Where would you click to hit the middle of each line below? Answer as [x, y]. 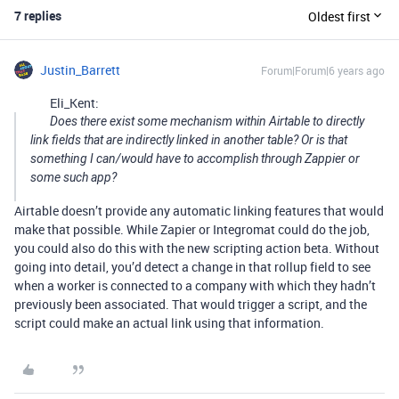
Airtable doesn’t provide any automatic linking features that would [199, 211]
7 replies [38, 16]
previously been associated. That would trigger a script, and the [191, 305]
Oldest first [339, 16]
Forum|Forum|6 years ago [323, 71]
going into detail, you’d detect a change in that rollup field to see [192, 267]
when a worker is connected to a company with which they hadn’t [195, 286]
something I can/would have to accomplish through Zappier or [195, 159]
